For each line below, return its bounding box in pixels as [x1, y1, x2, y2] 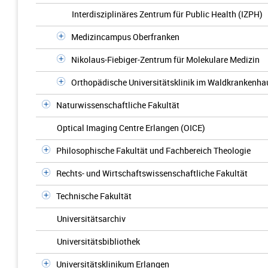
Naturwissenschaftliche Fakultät [56, 99, 179, 111]
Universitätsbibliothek [57, 236, 140, 247]
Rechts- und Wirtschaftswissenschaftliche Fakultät [56, 167, 248, 179]
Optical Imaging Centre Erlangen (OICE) [57, 122, 205, 133]
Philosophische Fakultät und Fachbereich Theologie [56, 145, 251, 156]
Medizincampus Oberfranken [71, 31, 179, 42]
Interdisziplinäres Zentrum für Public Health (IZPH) [72, 8, 263, 20]
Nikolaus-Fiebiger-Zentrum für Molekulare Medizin [71, 54, 260, 65]
